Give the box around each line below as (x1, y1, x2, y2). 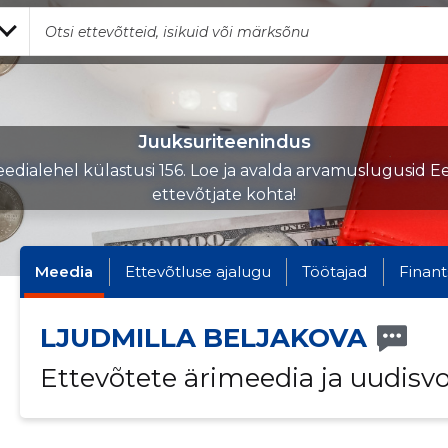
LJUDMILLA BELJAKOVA (39, 322, 367, 354)
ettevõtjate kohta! (152, 185, 296, 204)
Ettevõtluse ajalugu (124, 262, 271, 281)
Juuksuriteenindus (137, 131, 311, 153)
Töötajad (302, 262, 368, 281)
